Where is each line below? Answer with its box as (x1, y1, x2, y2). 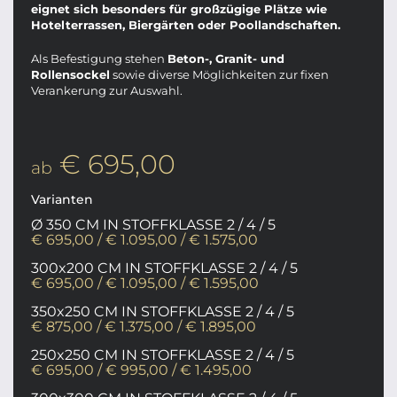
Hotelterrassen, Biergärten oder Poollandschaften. (31, 18, 340, 32)
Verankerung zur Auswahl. (31, 83, 183, 97)
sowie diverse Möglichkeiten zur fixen (110, 67, 329, 82)
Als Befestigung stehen (31, 51, 167, 66)
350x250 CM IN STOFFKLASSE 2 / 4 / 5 (31, 303, 294, 320)
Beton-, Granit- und (167, 51, 284, 66)
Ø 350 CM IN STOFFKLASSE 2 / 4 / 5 (31, 216, 276, 233)
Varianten (31, 191, 93, 207)
